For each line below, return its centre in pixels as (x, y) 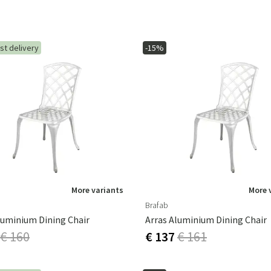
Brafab (157, 205)
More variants (97, 190)
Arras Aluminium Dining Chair (206, 220)
